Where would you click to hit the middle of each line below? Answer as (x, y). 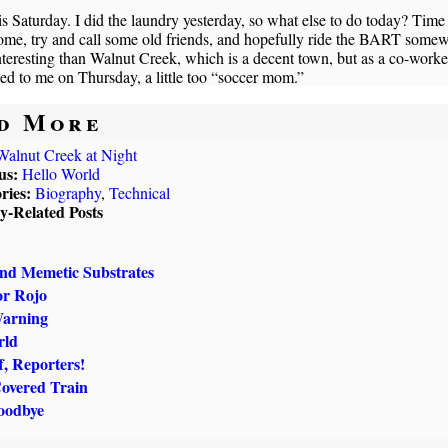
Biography (67, 192)
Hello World (60, 173)
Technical (139, 192)
